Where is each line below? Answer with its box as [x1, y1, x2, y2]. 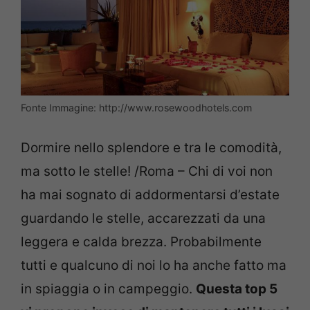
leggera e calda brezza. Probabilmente [21, 233, 262, 250]
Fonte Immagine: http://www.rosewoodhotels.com [21, 102, 252, 114]
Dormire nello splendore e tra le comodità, [21, 139, 282, 156]
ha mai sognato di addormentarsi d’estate [21, 186, 280, 203]
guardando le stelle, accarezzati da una [21, 210, 266, 226]
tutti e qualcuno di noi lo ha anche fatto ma [21, 257, 286, 273]
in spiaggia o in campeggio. [21, 280, 196, 297]
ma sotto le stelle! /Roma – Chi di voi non [21, 163, 273, 179]
